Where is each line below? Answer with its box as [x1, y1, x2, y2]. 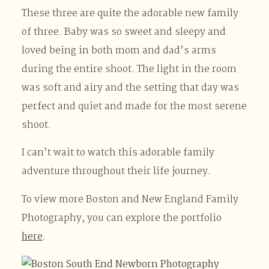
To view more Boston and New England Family [21, 192, 238, 208]
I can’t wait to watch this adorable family [21, 145, 214, 162]
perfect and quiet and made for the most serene [21, 98, 247, 115]
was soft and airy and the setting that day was [21, 80, 239, 96]
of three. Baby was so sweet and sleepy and [21, 24, 226, 40]
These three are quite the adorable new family [21, 5, 238, 22]
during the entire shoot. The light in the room [21, 61, 237, 77]
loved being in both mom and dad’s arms [21, 43, 216, 59]
